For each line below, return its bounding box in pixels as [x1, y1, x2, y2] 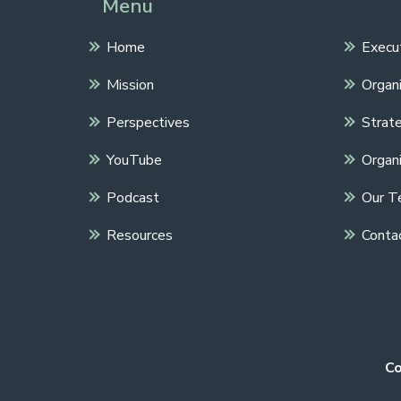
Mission [107, 75, 154, 95]
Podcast [107, 188, 159, 208]
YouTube [107, 150, 162, 170]
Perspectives [107, 113, 190, 132]
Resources [107, 226, 173, 245]
